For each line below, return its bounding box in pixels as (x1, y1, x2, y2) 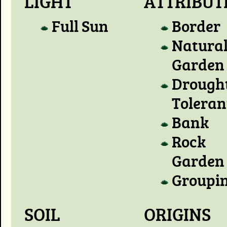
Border (171, 15, 220, 36)
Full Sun (52, 15, 109, 36)
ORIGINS (144, 202, 211, 226)
